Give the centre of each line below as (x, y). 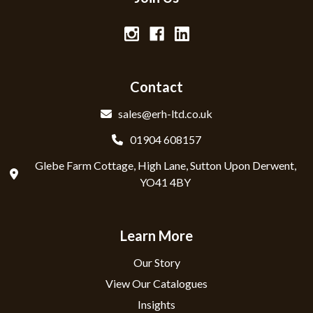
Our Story (156, 262)
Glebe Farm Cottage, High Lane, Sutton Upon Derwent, (165, 165)
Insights (156, 304)
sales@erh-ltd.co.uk (166, 114)
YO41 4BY (166, 182)
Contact (156, 87)
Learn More (156, 235)
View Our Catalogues (156, 283)
